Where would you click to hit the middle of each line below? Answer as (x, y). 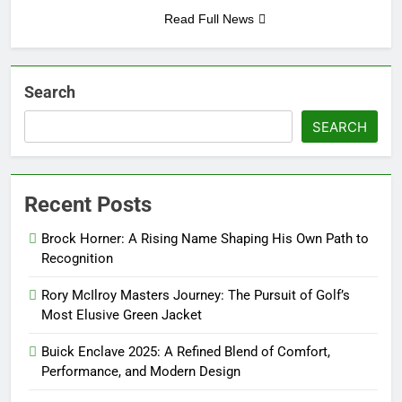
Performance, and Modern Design (141, 372)
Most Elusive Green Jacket (122, 315)
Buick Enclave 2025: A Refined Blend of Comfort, (186, 352)
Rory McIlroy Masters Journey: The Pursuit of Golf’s (196, 296)
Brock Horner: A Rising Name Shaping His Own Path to (205, 239)
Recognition (77, 259)
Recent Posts (88, 205)
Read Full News (209, 19)
